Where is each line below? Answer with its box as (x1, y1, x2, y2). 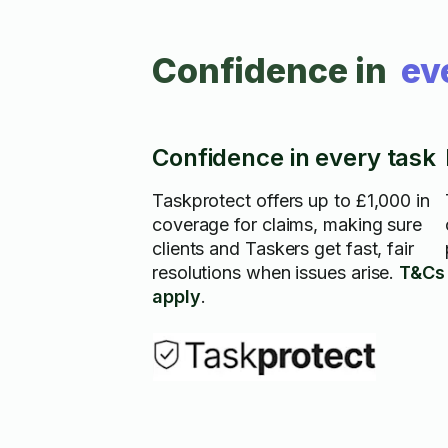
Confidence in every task (152, 143, 437, 172)
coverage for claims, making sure (152, 214, 423, 235)
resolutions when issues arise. (152, 262, 400, 283)
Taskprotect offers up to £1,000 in (152, 190, 430, 211)
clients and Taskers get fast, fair (152, 238, 414, 259)
